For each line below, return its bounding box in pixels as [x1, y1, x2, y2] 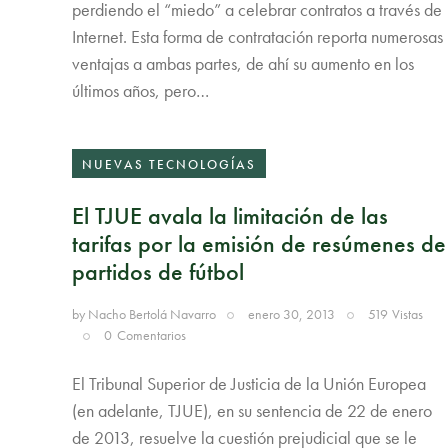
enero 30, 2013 [248, 305, 336, 324]
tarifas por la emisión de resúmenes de [72, 228, 446, 260]
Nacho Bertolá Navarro [88, 305, 216, 324]
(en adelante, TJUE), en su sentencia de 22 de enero [72, 398, 432, 422]
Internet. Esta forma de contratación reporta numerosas [72, 25, 443, 49]
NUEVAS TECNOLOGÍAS [82, 155, 256, 173]
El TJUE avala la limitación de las [72, 200, 388, 232]
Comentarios [116, 326, 186, 345]
